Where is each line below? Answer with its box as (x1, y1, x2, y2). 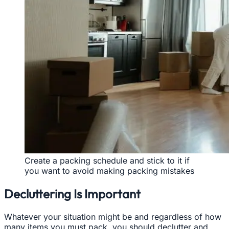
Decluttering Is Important (4, 186, 141, 201)
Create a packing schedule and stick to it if (25, 155, 190, 166)
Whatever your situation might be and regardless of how (4, 211, 221, 222)
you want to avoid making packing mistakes (25, 165, 194, 176)
